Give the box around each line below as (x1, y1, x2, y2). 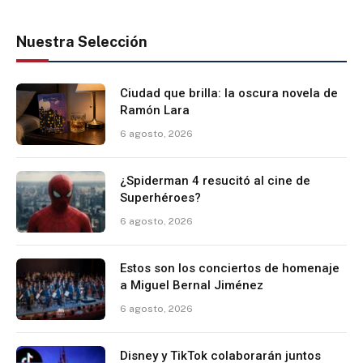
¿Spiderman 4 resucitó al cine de (120, 173, 310, 188)
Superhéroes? (120, 190, 201, 205)
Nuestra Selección (16, 32, 147, 50)
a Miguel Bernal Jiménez (120, 277, 263, 293)
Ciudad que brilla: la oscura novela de (120, 85, 338, 100)
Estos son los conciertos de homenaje (120, 260, 340, 275)
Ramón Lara (120, 102, 190, 117)
